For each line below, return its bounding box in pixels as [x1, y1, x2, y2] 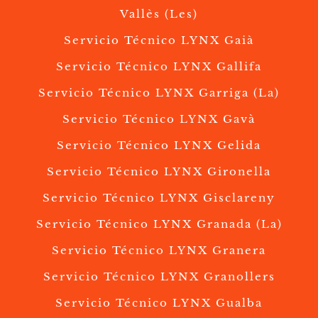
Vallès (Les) [120, 7, 198, 21]
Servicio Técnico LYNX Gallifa [56, 60, 262, 74]
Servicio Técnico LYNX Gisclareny [43, 191, 275, 205]
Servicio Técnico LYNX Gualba [55, 296, 263, 310]
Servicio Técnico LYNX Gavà [62, 112, 256, 126]
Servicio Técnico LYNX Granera [52, 243, 266, 258]
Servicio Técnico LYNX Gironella [47, 165, 271, 179]
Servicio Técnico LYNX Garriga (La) [38, 86, 280, 100]
